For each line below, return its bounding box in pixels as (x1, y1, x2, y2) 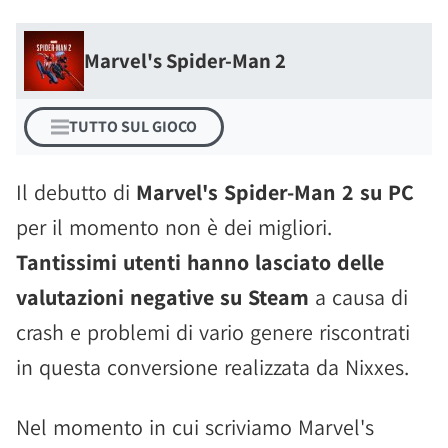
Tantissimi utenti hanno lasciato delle (16, 248, 384, 276)
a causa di (309, 283, 408, 311)
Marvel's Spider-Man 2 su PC (136, 178, 414, 206)
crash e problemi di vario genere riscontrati (16, 318, 410, 346)
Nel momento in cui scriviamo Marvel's (16, 413, 374, 441)
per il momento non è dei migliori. (16, 213, 332, 241)
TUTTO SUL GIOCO (69, 116, 197, 137)
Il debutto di (16, 178, 136, 206)
